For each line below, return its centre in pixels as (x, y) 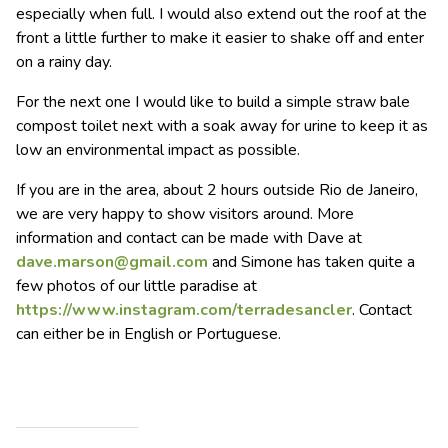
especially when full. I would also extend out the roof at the (221, 13)
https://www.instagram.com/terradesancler (184, 309)
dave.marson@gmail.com (112, 261)
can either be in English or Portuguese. (148, 333)
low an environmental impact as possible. (158, 149)
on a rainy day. (64, 61)
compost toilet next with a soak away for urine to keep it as (222, 125)
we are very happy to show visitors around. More (185, 213)
